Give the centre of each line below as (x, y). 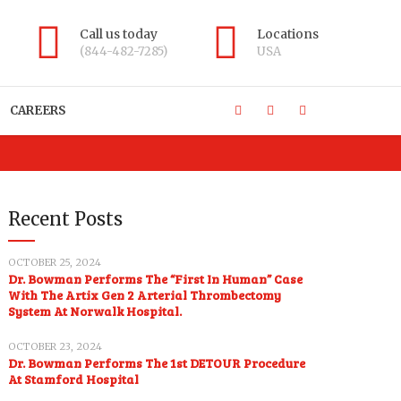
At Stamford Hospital (74, 379)
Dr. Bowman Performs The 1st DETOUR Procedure (157, 363)
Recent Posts (66, 219)
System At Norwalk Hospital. (98, 311)
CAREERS (38, 111)
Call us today (119, 34)
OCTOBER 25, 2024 (55, 262)
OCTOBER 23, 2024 (55, 346)
